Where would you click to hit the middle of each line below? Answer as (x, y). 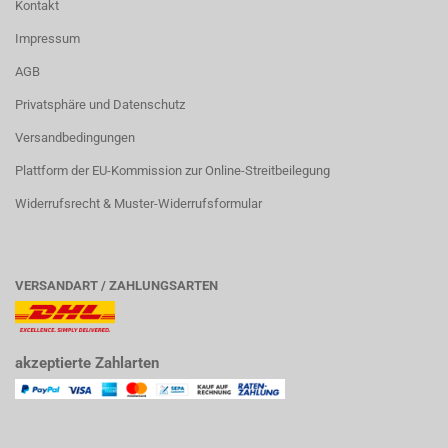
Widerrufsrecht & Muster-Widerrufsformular (138, 203)
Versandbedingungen (75, 137)
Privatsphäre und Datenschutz (100, 104)
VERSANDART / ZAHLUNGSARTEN (116, 285)
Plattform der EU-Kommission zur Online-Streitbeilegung (172, 170)
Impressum (47, 38)
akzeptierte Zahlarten (87, 363)
